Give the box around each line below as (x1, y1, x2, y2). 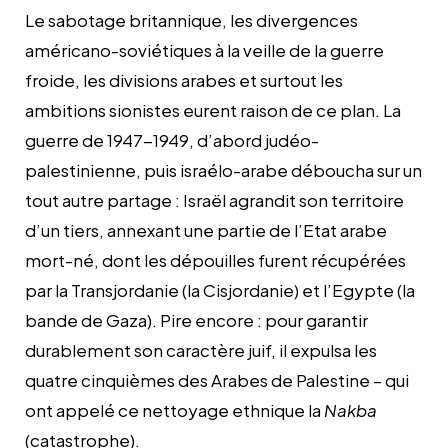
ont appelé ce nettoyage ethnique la (25, 398, 324, 421)
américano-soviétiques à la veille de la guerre (25, 38, 384, 61)
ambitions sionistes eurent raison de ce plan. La (25, 98, 401, 121)
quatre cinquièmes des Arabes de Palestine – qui (25, 368, 409, 391)
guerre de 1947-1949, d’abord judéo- (25, 128, 319, 151)
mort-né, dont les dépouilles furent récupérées (25, 248, 406, 271)
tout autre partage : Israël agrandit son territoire (25, 188, 404, 211)
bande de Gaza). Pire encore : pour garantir (25, 308, 368, 331)
